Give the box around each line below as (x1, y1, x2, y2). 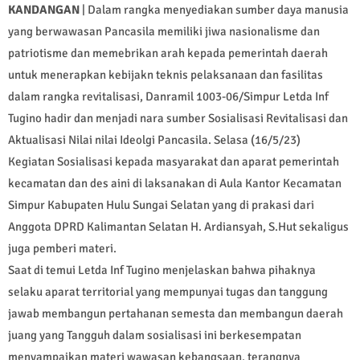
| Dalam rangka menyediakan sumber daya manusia (80, 2, 349, 18)
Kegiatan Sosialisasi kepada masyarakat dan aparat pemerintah (8, 154, 339, 170)
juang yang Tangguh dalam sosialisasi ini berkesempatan (8, 328, 301, 343)
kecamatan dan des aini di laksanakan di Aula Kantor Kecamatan (8, 176, 342, 191)
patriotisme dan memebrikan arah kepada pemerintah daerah (8, 46, 328, 61)
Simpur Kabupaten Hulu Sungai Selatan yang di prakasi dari (8, 198, 314, 213)
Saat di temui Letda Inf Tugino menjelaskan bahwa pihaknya (8, 263, 316, 278)
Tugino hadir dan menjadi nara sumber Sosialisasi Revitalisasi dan (8, 111, 348, 126)
